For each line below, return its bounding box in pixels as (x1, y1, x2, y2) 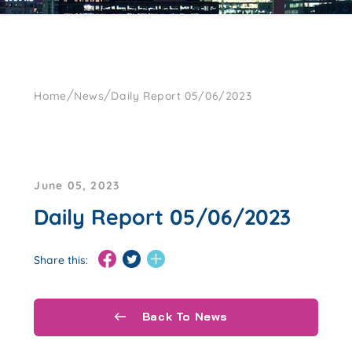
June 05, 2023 (34, 178, 120, 192)
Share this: (34, 252, 89, 267)
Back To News (138, 310, 228, 324)
